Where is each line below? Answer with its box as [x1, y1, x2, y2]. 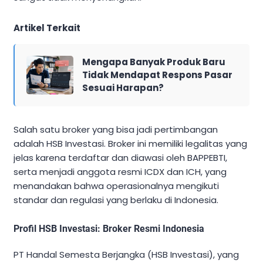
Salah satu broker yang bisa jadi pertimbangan [14, 123, 218, 136]
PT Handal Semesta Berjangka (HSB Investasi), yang [14, 248, 239, 261]
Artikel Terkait [14, 21, 80, 34]
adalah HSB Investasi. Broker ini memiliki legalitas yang [14, 137, 247, 150]
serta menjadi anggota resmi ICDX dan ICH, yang [14, 165, 227, 178]
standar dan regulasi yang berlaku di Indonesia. [14, 193, 218, 206]
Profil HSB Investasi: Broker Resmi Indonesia [14, 222, 204, 234]
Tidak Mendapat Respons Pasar [82, 68, 232, 81]
